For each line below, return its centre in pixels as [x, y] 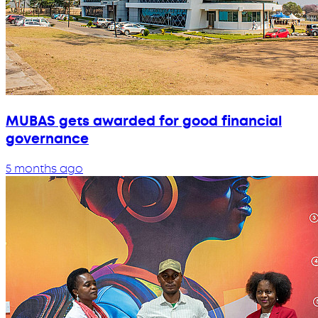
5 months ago [44, 168]
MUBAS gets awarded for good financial [144, 121]
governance [47, 138]
